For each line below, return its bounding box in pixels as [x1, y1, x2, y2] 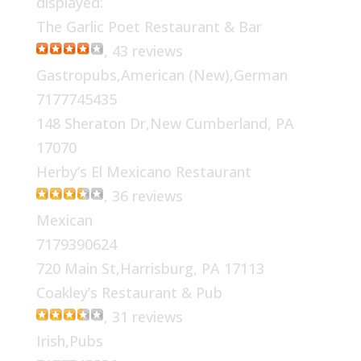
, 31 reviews [103, 306, 183, 326]
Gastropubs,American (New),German [35, 64, 288, 85]
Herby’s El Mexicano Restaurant [35, 161, 251, 181]
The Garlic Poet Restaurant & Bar [35, 16, 262, 36]
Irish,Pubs [35, 330, 103, 351]
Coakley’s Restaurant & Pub [35, 282, 222, 302]
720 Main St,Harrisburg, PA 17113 [35, 258, 264, 278]
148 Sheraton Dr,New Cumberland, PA [35, 113, 294, 133]
